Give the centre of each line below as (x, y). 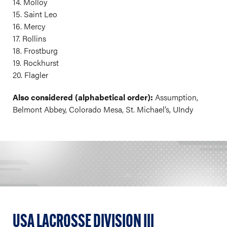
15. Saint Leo (35, 14)
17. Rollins (29, 39)
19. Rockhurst (36, 63)
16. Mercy (29, 26)
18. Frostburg (35, 51)
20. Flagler (30, 75)
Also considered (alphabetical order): (83, 97)
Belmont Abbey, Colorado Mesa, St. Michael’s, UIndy (103, 109)
